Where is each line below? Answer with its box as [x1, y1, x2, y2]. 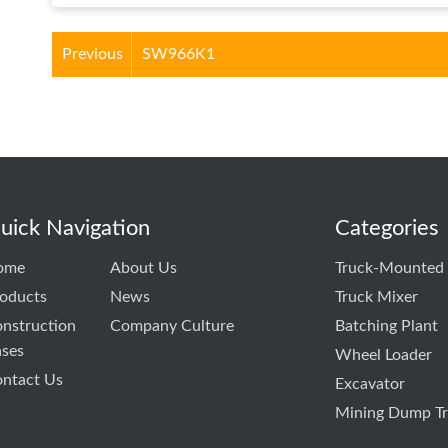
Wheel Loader [335, 346, 433, 363]
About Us [109, 259, 177, 276]
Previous [62, 45, 123, 62]
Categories [335, 216, 440, 239]
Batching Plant [335, 317, 439, 334]
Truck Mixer [335, 288, 419, 305]
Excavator [335, 375, 406, 392]
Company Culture [109, 317, 234, 334]
